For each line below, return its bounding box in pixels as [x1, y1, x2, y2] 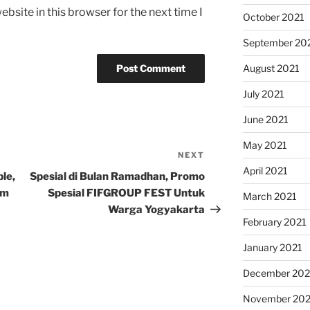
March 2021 [242, 190, 297, 203]
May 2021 [242, 139, 287, 152]
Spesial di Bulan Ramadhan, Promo [30, 170, 206, 183]
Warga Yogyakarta [108, 203, 206, 217]
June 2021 [242, 113, 289, 126]
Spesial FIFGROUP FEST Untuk [48, 187, 206, 200]
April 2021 [242, 165, 288, 177]
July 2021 [242, 88, 284, 100]
